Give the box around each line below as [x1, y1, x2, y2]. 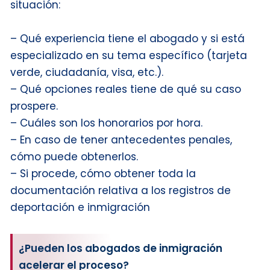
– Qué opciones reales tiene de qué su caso [10, 82, 241, 97]
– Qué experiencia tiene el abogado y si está [10, 31, 245, 46]
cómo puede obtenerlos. [10, 149, 138, 165]
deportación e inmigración [10, 200, 150, 215]
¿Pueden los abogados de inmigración [19, 241, 222, 256]
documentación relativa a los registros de [10, 183, 231, 198]
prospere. [10, 99, 58, 114]
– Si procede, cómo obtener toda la [10, 166, 196, 181]
